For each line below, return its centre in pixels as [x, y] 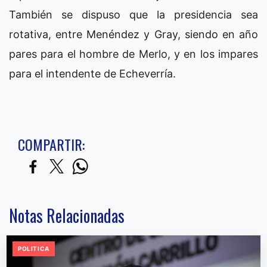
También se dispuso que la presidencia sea [133, 15]
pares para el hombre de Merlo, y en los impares [133, 54]
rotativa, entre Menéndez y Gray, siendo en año [133, 35]
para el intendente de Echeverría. [92, 74]
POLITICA [34, 249]
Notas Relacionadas [67, 216]
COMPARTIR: [51, 145]
